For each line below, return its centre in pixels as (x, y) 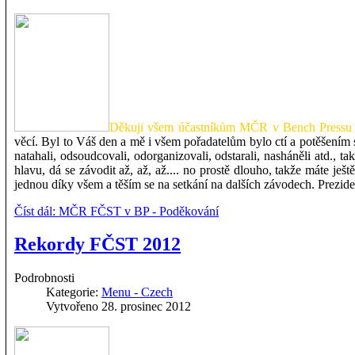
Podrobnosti (44, 278)
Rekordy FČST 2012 (97, 244)
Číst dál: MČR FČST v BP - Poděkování (116, 211)
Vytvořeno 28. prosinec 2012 (118, 307)
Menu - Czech (137, 292)
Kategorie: (74, 292)
